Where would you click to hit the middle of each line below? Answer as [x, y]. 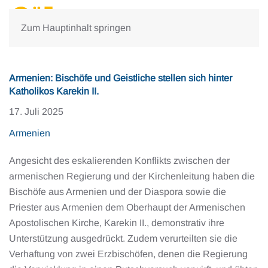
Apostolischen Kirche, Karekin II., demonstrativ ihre [117, 223]
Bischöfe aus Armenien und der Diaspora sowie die [118, 192]
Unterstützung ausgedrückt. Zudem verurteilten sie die [123, 238]
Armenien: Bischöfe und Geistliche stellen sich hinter [121, 78]
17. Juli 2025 [36, 112]
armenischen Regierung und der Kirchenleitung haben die [132, 176]
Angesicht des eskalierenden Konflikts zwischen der [119, 161]
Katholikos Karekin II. [54, 91]
